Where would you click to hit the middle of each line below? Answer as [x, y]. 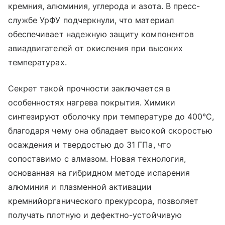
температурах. [37, 63]
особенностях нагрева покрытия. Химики [92, 103]
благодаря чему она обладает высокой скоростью [110, 131]
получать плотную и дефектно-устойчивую [95, 215]
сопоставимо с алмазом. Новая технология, [97, 159]
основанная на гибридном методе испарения [99, 173]
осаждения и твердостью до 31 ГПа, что [90, 145]
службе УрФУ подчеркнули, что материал [91, 20]
